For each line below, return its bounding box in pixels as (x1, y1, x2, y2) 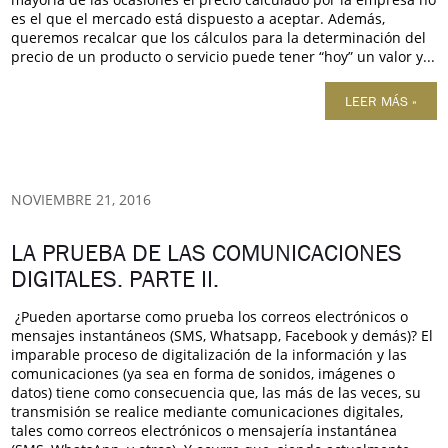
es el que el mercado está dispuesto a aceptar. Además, (11, 8, 386, 28)
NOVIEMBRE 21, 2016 (11, 189, 152, 209)
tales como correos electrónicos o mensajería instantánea (11, 420, 398, 440)
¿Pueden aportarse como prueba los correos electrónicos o (11, 306, 409, 326)
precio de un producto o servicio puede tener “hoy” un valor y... (11, 46, 436, 66)
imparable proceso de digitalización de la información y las (11, 344, 408, 364)
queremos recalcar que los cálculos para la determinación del (11, 27, 427, 47)
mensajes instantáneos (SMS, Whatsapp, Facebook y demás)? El (11, 325, 434, 345)
